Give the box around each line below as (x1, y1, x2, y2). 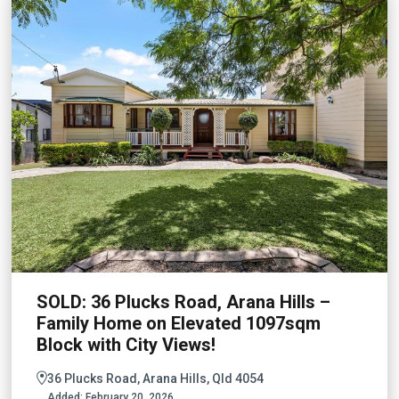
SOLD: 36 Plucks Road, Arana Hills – (37, 290, 330, 313)
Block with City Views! (37, 333, 216, 355)
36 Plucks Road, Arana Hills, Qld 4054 (47, 370, 264, 386)
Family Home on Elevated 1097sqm (37, 312, 321, 334)
